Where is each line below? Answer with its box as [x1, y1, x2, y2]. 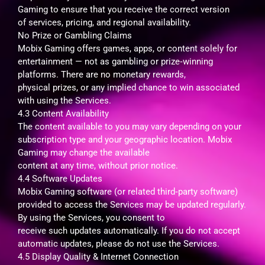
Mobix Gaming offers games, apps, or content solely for [18, 43, 237, 54]
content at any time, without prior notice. [18, 160, 178, 171]
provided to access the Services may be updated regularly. [18, 199, 246, 210]
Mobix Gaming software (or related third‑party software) [18, 186, 238, 197]
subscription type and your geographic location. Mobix [18, 134, 232, 145]
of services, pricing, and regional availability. [18, 17, 191, 28]
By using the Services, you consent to [18, 212, 165, 223]
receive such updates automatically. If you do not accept [18, 225, 240, 236]
